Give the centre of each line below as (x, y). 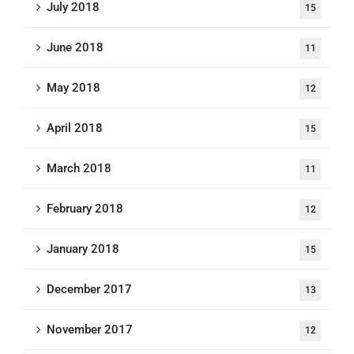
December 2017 (89, 289)
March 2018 (79, 168)
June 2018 (75, 47)
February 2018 (85, 209)
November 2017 (90, 330)
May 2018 (73, 88)
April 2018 (75, 128)
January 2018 (83, 249)
